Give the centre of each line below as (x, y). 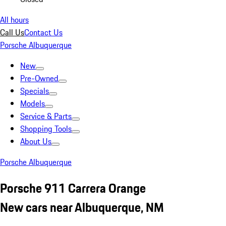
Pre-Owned (39, 78)
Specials (35, 91)
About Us (36, 141)
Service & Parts (46, 116)
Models (33, 103)
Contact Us (43, 32)
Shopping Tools (46, 129)
